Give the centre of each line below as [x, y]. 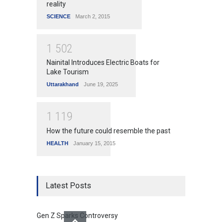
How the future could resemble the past [109, 131]
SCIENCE [58, 16]
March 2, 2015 [93, 16]
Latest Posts [68, 185]
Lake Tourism [68, 72]
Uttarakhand [63, 84]
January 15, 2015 [94, 143]
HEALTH [57, 143]
